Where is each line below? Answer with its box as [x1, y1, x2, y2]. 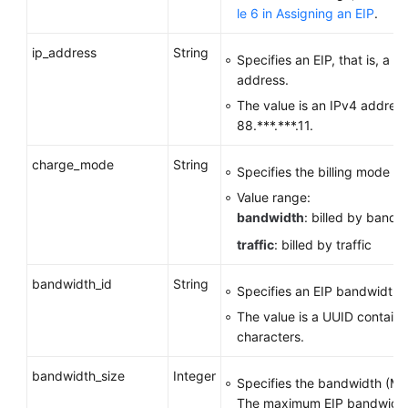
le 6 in [237, 5, 276, 21]
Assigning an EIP [276, 5, 374, 21]
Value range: [237, 189, 311, 205]
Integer [173, 368, 216, 383]
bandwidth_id [32, 276, 112, 291]
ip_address [32, 45, 97, 60]
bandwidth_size [32, 368, 125, 383]
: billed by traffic [274, 237, 372, 252]
